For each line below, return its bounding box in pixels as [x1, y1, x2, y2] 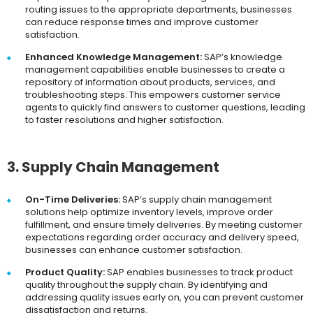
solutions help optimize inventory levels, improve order [25, 205, 273, 219]
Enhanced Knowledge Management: [25, 50, 202, 64]
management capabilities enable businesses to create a [25, 63, 285, 77]
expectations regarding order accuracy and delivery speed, [25, 231, 299, 245]
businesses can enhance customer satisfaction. [25, 243, 242, 257]
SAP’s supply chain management [120, 193, 272, 207]
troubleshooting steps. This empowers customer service [25, 88, 281, 102]
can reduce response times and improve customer [25, 15, 259, 29]
